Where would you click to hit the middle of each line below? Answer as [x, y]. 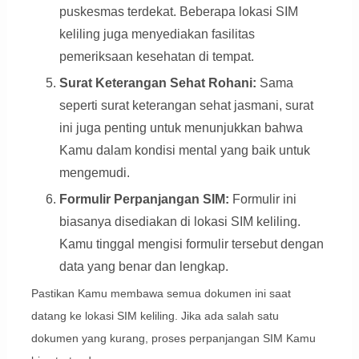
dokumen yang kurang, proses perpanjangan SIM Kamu [173, 339]
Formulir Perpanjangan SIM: [144, 200]
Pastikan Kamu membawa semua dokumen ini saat [161, 294]
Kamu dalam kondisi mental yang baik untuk [184, 151]
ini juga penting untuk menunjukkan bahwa [181, 128]
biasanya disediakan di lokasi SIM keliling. [179, 222]
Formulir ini [262, 200]
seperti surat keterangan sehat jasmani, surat [186, 106]
